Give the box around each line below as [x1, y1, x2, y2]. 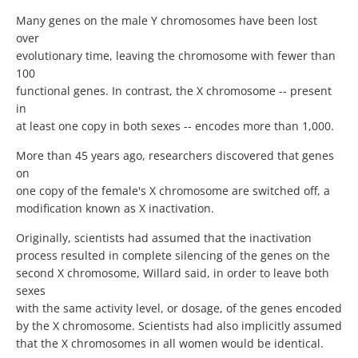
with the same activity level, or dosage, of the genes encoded [16, 300, 342, 316]
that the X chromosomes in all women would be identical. [16, 336, 324, 352]
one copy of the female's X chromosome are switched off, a [16, 183, 330, 199]
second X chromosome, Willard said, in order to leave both [16, 265, 329, 281]
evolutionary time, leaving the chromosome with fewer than [16, 48, 336, 64]
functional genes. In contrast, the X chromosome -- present [16, 83, 332, 99]
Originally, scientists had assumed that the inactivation [16, 230, 312, 246]
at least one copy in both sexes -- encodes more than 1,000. [16, 118, 334, 134]
